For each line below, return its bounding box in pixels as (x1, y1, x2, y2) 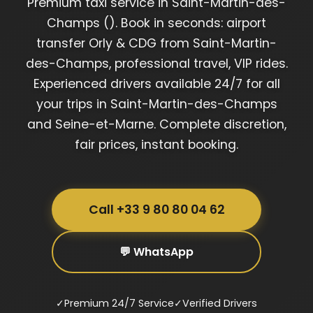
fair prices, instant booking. (75, 136, 238, 153)
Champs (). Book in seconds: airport (47, 14, 266, 31)
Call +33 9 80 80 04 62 (88, 201, 225, 218)
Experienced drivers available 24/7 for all (33, 75, 280, 92)
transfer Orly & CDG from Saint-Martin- (36, 34, 277, 52)
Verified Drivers (182, 296, 257, 310)
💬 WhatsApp (119, 243, 194, 260)
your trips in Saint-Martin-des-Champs (36, 95, 277, 112)
